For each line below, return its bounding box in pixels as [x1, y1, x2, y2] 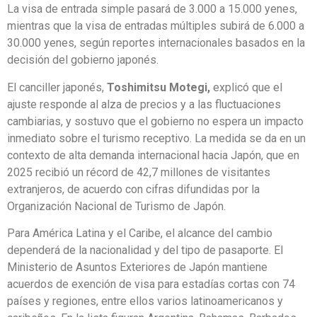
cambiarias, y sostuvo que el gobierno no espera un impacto [7, 114, 304, 128]
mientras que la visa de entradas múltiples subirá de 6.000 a [7, 19, 304, 33]
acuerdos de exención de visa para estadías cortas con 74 [7, 277, 295, 291]
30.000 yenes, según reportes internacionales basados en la [7, 36, 305, 50]
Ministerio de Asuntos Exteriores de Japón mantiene [7, 260, 267, 274]
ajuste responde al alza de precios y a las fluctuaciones [7, 97, 281, 111]
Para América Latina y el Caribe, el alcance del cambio [7, 226, 272, 240]
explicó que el [210, 80, 282, 94]
